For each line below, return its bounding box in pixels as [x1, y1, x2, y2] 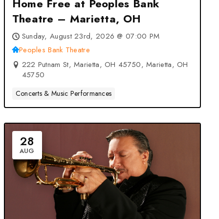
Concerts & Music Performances [15, 88, 112, 98]
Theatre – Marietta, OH [12, 11, 141, 26]
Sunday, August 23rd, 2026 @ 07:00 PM [22, 31, 160, 42]
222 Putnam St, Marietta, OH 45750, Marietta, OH [22, 59, 188, 70]
